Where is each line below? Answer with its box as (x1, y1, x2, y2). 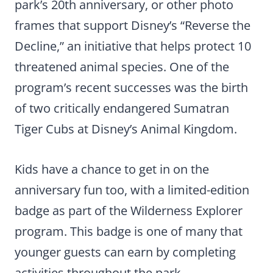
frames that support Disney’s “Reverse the (15, 17, 250, 34)
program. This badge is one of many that (15, 223, 243, 240)
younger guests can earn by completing (15, 244, 236, 261)
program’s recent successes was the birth (15, 79, 248, 96)
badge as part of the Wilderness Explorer (15, 202, 243, 219)
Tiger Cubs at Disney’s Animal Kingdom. (15, 121, 237, 138)
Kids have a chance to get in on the (15, 161, 209, 178)
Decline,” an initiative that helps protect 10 (15, 38, 251, 55)
